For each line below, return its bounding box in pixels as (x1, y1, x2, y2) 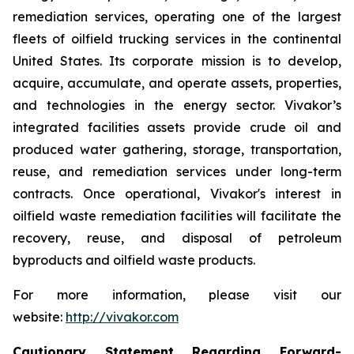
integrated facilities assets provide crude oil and (13, 119, 341, 135)
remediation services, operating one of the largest (13, 9, 341, 24)
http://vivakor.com (66, 309, 179, 325)
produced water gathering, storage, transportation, (13, 141, 341, 157)
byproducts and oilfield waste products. (13, 252, 255, 268)
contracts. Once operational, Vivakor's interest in (13, 186, 341, 201)
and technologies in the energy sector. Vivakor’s (13, 97, 341, 113)
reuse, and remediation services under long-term (13, 164, 341, 179)
